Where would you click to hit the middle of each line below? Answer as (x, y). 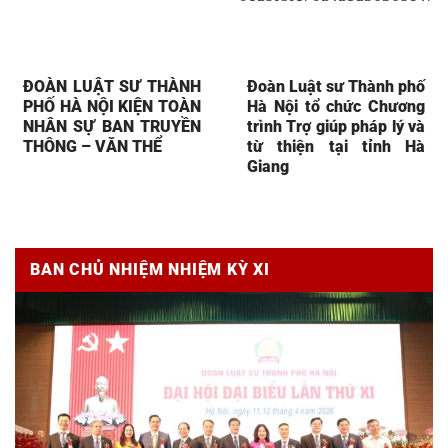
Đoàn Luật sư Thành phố (336, 86)
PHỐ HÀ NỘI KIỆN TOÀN (112, 106)
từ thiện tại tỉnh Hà (336, 146)
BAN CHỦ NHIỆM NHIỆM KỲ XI (150, 269)
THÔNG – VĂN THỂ (92, 146)
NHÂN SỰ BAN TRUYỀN (112, 126)
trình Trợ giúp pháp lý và (336, 126)
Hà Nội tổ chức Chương (336, 106)
